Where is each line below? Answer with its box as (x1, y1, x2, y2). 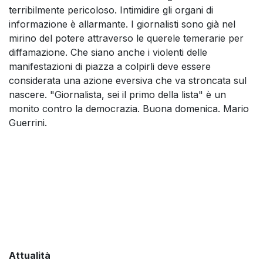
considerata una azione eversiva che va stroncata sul (9, 74, 247, 86)
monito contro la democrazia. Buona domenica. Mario (9, 102, 249, 114)
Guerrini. (9, 116, 47, 129)
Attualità (9, 249, 50, 261)
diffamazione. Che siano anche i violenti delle (9, 46, 207, 58)
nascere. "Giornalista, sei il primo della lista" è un (9, 88, 226, 100)
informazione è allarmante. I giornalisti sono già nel (9, 18, 235, 30)
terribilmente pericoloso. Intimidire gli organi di (9, 4, 213, 16)
